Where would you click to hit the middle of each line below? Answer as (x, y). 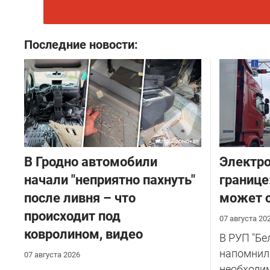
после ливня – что (80, 198)
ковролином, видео (83, 234)
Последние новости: (81, 44)
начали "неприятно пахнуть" (110, 180)
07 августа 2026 (52, 254)
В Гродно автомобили (91, 162)
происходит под (72, 216)
